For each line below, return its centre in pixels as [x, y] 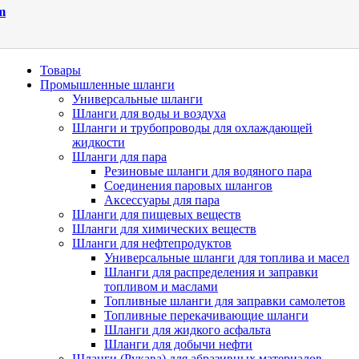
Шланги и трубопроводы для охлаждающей [192, 128]
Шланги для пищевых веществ [157, 215]
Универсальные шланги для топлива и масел [227, 258]
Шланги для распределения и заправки [211, 272]
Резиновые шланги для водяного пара [208, 171]
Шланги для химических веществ [164, 229]
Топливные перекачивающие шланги [206, 316]
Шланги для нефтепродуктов [152, 244]
